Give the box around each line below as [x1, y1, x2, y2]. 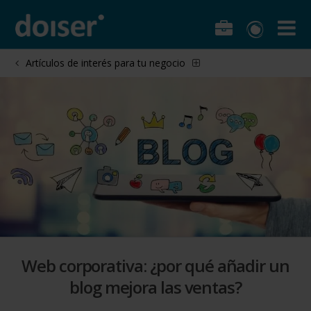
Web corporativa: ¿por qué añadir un [22, 253, 289, 277]
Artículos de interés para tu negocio [26, 56, 186, 69]
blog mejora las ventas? [69, 275, 242, 299]
